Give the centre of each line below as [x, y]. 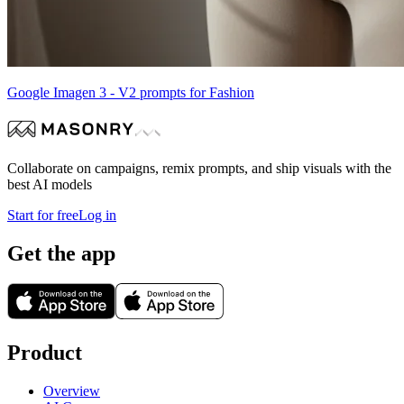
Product [45, 353]
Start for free [43, 215]
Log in [97, 215]
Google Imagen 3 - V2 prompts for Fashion [131, 92]
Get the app [61, 253]
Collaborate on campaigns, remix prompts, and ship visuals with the [199, 168]
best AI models [50, 184]
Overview [72, 391]
